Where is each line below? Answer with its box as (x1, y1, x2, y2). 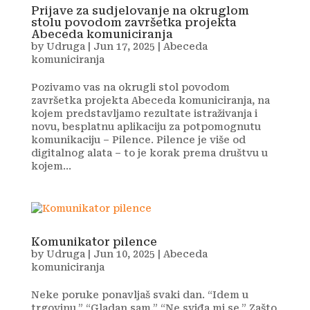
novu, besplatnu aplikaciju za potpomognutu (30, 121, 261, 132)
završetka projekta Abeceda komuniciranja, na (30, 95, 270, 106)
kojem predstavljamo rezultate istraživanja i (30, 108, 257, 119)
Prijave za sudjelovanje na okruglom (30, 4, 249, 17)
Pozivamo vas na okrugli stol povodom (30, 82, 230, 93)
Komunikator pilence (30, 235, 157, 248)
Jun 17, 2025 (93, 41, 155, 52)
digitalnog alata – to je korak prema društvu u (30, 147, 268, 158)
